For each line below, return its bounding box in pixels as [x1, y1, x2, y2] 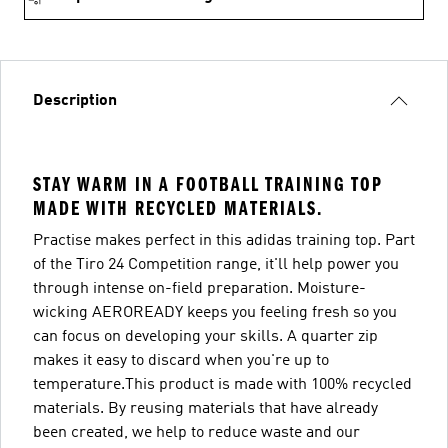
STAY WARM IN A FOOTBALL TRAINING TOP [33, 172, 383, 196]
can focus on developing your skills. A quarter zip [33, 328, 378, 345]
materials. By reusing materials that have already [33, 400, 378, 417]
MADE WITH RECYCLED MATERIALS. [33, 196, 323, 220]
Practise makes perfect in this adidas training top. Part [33, 232, 415, 249]
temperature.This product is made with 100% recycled [33, 376, 412, 393]
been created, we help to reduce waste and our [33, 424, 360, 441]
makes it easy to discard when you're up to [33, 352, 329, 369]
